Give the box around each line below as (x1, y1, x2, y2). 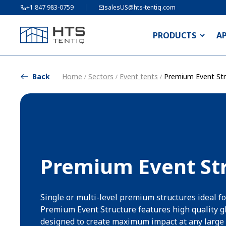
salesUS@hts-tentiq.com (104, 3, 176, 12)
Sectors (88, 72, 114, 81)
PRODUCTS (153, 30, 196, 41)
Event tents (120, 72, 158, 81)
